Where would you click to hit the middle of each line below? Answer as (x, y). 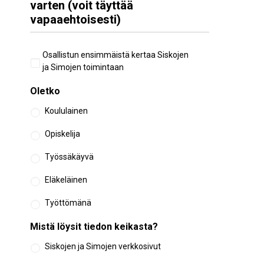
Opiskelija (62, 134)
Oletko (45, 91)
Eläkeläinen (66, 180)
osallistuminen (62, 66)
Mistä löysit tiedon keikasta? (94, 227)
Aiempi (45, 55)
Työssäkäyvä (69, 157)
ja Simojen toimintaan (83, 67)
